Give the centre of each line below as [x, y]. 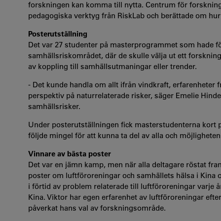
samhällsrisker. [54, 106]
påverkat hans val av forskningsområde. [97, 208]
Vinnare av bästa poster [70, 154]
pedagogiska [51, 16]
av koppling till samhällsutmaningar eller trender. [112, 66]
